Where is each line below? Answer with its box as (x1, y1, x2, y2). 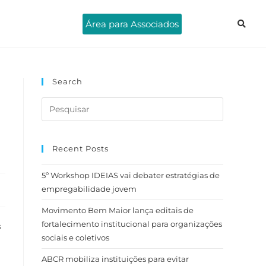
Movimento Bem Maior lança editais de (42, 205, 194, 215)
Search (52, 77, 83, 86)
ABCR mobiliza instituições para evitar (42, 254, 189, 264)
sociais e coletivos (42, 233, 109, 242)
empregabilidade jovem (42, 184, 137, 194)
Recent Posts (52, 144, 109, 153)
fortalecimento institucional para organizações (42, 219, 222, 229)
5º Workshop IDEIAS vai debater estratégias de (42, 170, 220, 180)
